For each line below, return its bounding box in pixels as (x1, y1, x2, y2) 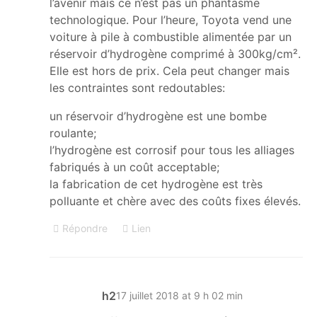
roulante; (50, 125, 96, 140)
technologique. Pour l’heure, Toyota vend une (50, 12, 292, 27)
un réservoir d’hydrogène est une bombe (50, 108, 267, 123)
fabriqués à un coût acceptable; (50, 159, 219, 174)
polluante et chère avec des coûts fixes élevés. (50, 193, 301, 208)
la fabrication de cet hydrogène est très (50, 176, 263, 191)
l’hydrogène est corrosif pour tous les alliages (50, 142, 294, 157)
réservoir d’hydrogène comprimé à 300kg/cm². (50, 46, 301, 61)
